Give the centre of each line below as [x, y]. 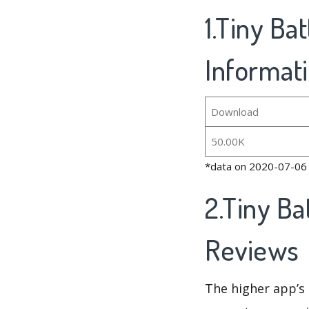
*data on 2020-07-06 [256, 167]
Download [235, 112]
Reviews [255, 250]
